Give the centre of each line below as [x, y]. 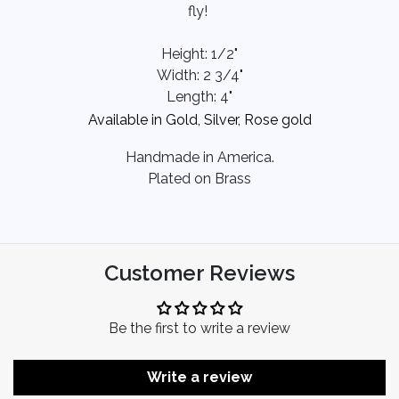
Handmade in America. [199, 157]
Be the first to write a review [199, 328]
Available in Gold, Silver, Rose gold [199, 120]
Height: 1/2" [199, 54]
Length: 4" [199, 97]
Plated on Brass [199, 179]
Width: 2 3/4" [199, 75]
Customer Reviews [199, 273]
